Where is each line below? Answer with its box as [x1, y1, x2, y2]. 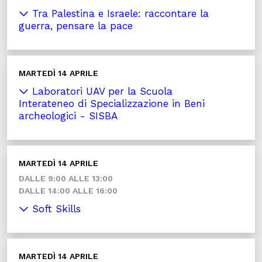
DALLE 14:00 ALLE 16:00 [19, 186, 118, 195]
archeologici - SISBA [19, 110, 118, 122]
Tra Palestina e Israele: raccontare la [29, 8, 209, 19]
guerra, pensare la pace [19, 20, 133, 32]
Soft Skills [29, 203, 81, 215]
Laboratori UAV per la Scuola [29, 85, 173, 97]
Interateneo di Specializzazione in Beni [19, 98, 205, 109]
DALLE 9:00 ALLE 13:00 [19, 174, 113, 183]
